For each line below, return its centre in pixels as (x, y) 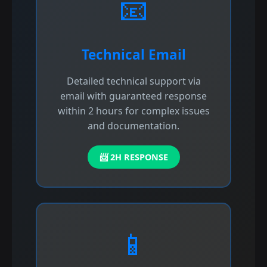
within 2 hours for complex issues (133, 111)
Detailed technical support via (133, 81)
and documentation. (133, 125)
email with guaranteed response (133, 96)
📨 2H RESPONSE (133, 157)
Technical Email (133, 54)
